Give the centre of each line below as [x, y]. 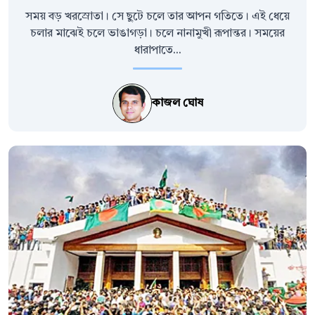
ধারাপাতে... [157, 51]
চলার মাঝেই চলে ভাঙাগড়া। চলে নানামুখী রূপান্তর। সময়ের [157, 34]
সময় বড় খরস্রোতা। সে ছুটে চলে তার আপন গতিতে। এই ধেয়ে [157, 17]
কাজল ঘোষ [177, 104]
